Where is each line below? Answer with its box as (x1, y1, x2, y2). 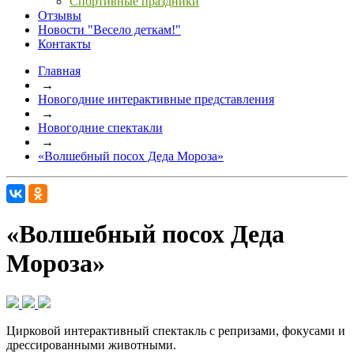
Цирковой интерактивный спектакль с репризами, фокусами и (6, 323, 345, 337)
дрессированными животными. (6, 337, 176, 352)
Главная (38, 64, 81, 77)
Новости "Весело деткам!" (38, 23, 181, 36)
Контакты (38, 37, 91, 51)
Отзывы (38, 9, 81, 22)
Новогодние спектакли (38, 121, 163, 134)
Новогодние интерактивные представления (38, 92, 274, 106)
